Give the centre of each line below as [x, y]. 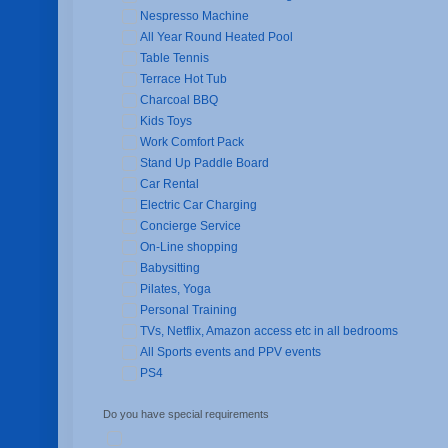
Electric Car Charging [198, 205]
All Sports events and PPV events [230, 352]
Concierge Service [190, 226]
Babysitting [169, 268]
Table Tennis [174, 58]
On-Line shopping [188, 247]
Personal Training [188, 310]
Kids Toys [165, 121]
